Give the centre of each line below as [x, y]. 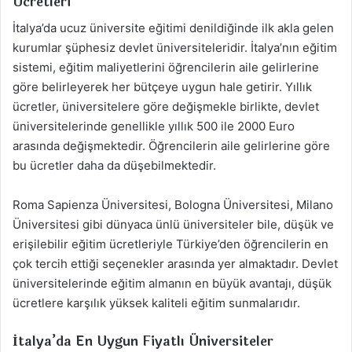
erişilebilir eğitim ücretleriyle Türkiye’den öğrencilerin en [170, 244]
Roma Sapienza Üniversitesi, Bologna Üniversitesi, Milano [173, 204]
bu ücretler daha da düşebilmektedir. [114, 165]
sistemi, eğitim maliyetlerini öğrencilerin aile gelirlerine [166, 67]
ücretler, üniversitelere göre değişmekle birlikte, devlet [166, 106]
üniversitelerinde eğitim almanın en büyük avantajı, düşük [172, 283]
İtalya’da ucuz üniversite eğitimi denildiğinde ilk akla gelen [173, 27]
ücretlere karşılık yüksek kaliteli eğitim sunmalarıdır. [156, 302]
